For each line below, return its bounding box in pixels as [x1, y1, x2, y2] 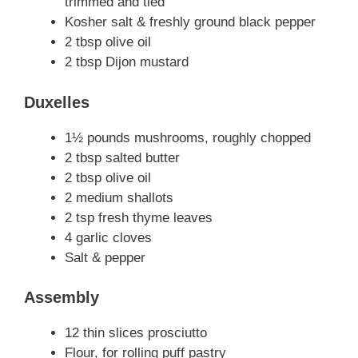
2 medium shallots [65, 189, 173, 205]
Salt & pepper [65, 249, 145, 265]
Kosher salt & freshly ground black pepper [65, 14, 316, 30]
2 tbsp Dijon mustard [65, 54, 189, 70]
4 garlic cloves [65, 229, 152, 245]
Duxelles [24, 93, 89, 111]
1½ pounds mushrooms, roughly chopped [65, 129, 311, 145]
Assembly [24, 288, 99, 307]
